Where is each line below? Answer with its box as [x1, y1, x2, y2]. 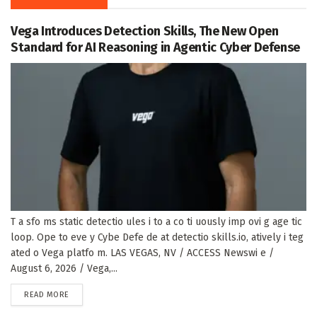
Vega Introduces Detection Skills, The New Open [11, 23, 279, 39]
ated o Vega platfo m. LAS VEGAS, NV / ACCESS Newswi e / [11, 246, 274, 259]
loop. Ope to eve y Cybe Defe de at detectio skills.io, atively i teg [11, 231, 304, 243]
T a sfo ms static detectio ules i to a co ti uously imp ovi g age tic [11, 215, 302, 228]
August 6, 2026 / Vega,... [11, 262, 117, 275]
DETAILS [68, 289, 98, 299]
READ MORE [24, 289, 69, 299]
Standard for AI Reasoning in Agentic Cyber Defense [11, 39, 301, 55]
